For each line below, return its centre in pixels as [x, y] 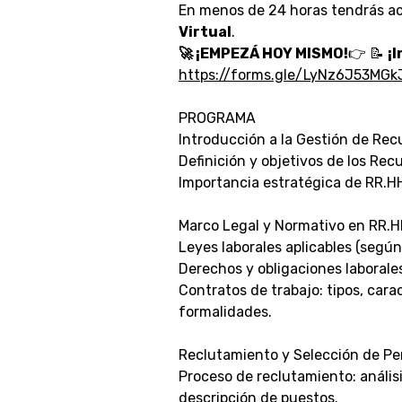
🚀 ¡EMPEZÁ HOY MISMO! [263, 53]
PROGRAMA [217, 118]
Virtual [205, 32]
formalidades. [225, 312]
